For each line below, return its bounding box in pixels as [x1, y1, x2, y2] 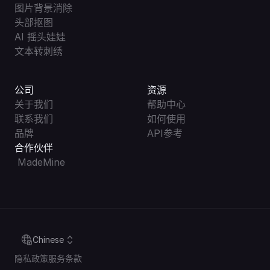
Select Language [14, 227, 70, 235]
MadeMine [17, 156, 65, 168]
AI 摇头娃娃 [14, 31, 66, 43]
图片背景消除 [14, 2, 72, 14]
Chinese [33, 234, 64, 245]
